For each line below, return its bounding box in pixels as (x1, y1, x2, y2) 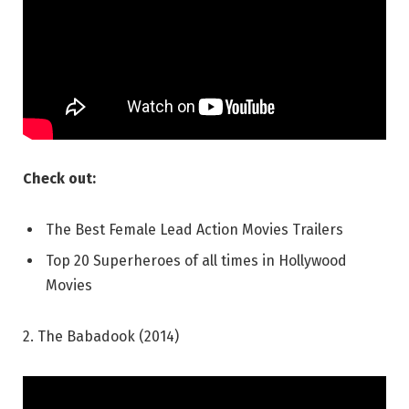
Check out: (23, 170, 96, 188)
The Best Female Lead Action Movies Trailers (46, 221, 343, 239)
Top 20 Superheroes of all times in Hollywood (46, 252, 347, 270)
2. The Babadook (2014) (23, 328, 179, 346)
